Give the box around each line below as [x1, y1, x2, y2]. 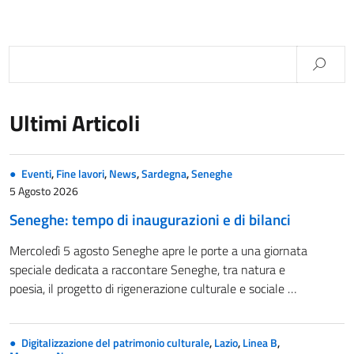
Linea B [243, 334, 277, 352]
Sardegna [141, 165, 186, 183]
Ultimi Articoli [9, 106, 140, 141]
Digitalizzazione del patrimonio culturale [21, 334, 209, 352]
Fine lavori [56, 165, 104, 183]
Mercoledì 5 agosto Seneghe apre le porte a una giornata [9, 241, 307, 261]
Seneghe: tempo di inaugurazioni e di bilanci [9, 208, 291, 232]
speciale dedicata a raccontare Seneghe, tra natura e [9, 260, 285, 280]
